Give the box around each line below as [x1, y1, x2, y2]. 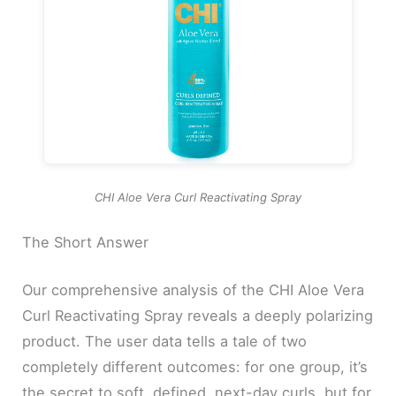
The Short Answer [22, 233, 149, 252]
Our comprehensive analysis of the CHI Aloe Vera [22, 280, 365, 299]
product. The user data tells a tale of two [22, 331, 308, 350]
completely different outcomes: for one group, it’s [22, 357, 369, 376]
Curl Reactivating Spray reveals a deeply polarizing [22, 306, 374, 324]
